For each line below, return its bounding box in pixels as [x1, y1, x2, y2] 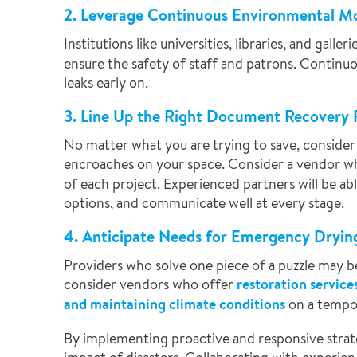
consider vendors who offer [64, 274, 237, 293]
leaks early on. [64, 73, 148, 92]
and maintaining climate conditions [64, 294, 288, 314]
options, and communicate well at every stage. [64, 193, 344, 212]
